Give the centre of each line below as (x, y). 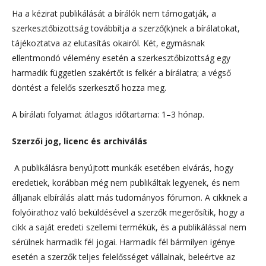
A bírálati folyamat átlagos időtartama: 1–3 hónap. (108, 114)
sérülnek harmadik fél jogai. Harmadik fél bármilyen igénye (123, 242)
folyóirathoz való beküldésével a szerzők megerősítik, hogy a (128, 212)
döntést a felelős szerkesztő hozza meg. (89, 87)
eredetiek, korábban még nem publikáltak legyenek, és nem (126, 182)
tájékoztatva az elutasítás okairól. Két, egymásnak (108, 43)
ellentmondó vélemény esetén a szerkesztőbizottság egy (121, 58)
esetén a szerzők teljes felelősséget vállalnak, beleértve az (123, 256)
